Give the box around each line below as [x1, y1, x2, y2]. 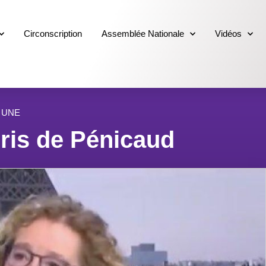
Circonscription [24, 28, 83, 39]
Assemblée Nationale [102, 28, 185, 39]
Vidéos [215, 28, 242, 39]
